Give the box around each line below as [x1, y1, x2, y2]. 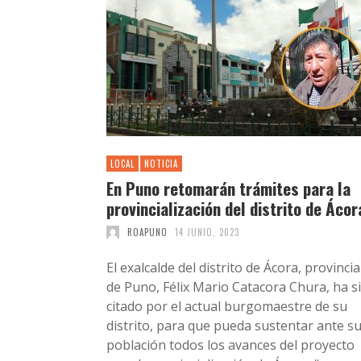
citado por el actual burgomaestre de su [106, 297, 347, 315]
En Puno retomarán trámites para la [106, 175, 351, 201]
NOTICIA [144, 156, 178, 170]
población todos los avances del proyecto [106, 335, 355, 354]
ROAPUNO [127, 225, 168, 239]
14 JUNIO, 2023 [175, 225, 239, 239]
